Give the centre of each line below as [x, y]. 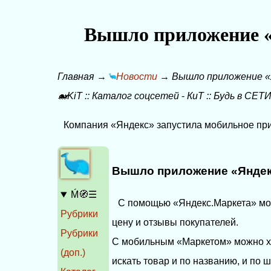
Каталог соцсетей [136, 96]
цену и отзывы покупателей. [175, 222]
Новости [137, 76]
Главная [76, 76]
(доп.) [73, 253]
